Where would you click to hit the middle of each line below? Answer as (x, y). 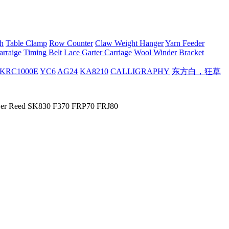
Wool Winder (155, 52)
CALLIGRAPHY (140, 71)
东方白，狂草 (196, 71)
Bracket (191, 52)
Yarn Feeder (185, 43)
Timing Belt (43, 52)
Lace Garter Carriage (98, 52)
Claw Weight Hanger (129, 43)
